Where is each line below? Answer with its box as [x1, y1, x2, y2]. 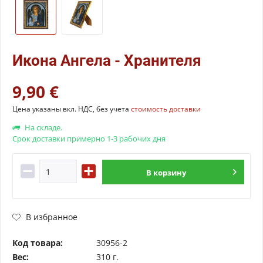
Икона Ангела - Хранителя [12, 52, 201, 69]
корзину [153, 167, 187, 178]
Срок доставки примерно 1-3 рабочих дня [12, 133, 166, 144]
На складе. [23, 122, 62, 133]
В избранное [26, 211, 77, 222]
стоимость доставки [131, 104, 201, 114]
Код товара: [12, 237, 63, 248]
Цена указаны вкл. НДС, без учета [12, 104, 131, 114]
